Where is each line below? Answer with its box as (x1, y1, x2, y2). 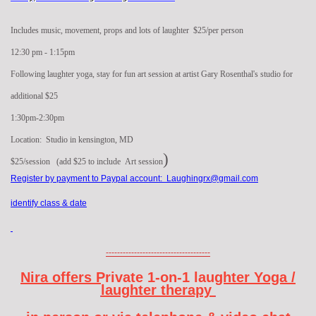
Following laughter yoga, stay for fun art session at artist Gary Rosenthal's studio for (11, 69, 293, 80)
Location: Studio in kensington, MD (11, 135, 133, 145)
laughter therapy (100, 282, 216, 298)
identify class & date (11, 198, 87, 209)
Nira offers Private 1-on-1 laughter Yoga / (20, 269, 296, 286)
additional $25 (11, 91, 58, 102)
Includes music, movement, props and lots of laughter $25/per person (11, 25, 243, 36)
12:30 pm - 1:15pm (11, 47, 75, 58)
